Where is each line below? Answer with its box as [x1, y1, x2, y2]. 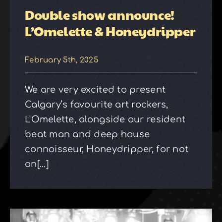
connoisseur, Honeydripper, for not [24, 144, 189, 154]
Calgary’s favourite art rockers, [24, 99, 168, 110]
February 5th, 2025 [24, 56, 98, 65]
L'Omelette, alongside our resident [24, 114, 186, 124]
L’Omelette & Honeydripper [24, 21, 196, 40]
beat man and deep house [24, 129, 150, 139]
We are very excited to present [24, 84, 166, 95]
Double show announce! [24, 5, 174, 23]
